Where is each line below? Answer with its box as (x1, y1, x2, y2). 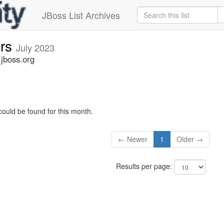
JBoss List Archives (42, 8, 120, 21)
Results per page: (115, 161, 174, 171)
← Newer (118, 134, 148, 144)
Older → (176, 134, 203, 144)
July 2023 (16, 41, 54, 54)
